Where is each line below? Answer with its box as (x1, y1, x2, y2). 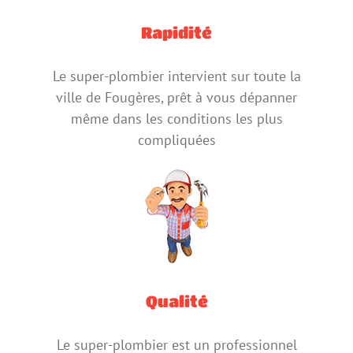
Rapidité (141, 23, 212, 42)
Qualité (145, 292, 208, 310)
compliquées (137, 131, 216, 150)
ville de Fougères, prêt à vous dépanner (56, 88, 297, 107)
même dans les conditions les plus (70, 110, 283, 128)
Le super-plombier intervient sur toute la (52, 67, 301, 86)
